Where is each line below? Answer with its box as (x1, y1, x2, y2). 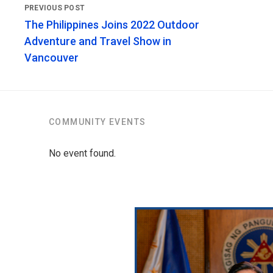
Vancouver (24, 51, 79, 65)
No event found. (49, 147, 116, 160)
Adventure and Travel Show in (24, 35, 171, 48)
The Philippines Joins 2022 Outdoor (24, 18, 199, 32)
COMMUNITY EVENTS (49, 117, 146, 127)
